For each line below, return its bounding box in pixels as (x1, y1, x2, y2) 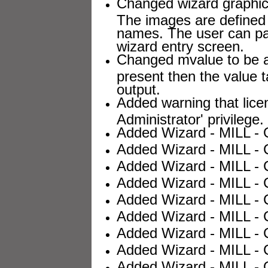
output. (117, 81, 160, 94)
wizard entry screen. (117, 38, 244, 51)
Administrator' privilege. (117, 111, 264, 124)
